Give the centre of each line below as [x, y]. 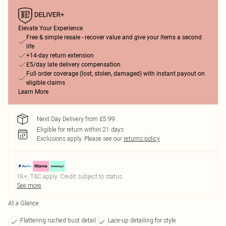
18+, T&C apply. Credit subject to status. [70, 176]
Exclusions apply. [60, 138]
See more [29, 185]
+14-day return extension [60, 55]
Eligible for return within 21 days [80, 129]
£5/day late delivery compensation [73, 65]
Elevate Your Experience [50, 28]
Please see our [103, 138]
